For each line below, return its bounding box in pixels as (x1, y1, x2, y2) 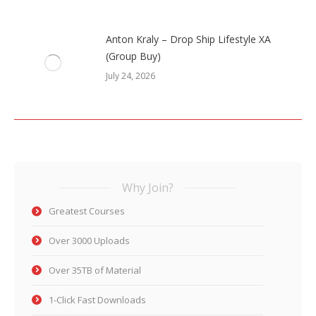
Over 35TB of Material (49, 263, 141, 276)
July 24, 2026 (106, 69, 155, 82)
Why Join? (121, 179, 174, 195)
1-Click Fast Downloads (49, 293, 146, 306)
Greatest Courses (49, 204, 125, 217)
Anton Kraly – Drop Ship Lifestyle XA (106, 32, 271, 46)
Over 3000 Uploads (49, 233, 130, 247)
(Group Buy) (106, 49, 161, 63)
